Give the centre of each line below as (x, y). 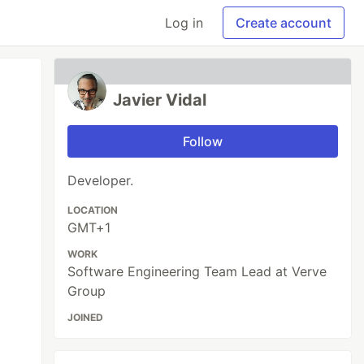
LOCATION (93, 210)
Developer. (101, 180)
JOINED (86, 317)
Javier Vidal (160, 100)
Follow (203, 141)
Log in (184, 23)
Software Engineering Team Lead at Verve (197, 271)
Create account (284, 23)
